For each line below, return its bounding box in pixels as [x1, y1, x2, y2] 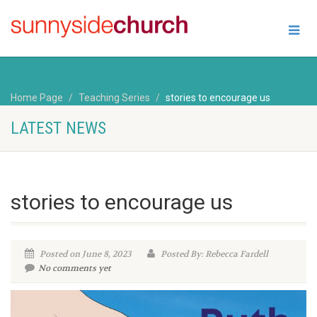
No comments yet [38, 263, 111, 275]
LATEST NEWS [11, 118, 106, 139]
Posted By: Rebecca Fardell [158, 248, 268, 260]
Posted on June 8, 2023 [38, 248, 131, 260]
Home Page [11, 91, 63, 103]
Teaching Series [79, 91, 150, 103]
